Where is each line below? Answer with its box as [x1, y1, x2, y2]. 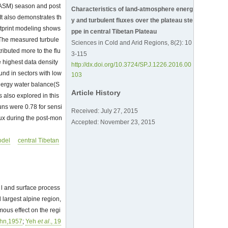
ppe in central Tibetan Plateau [71, 28, 157, 35]
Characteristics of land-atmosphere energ [71, 6, 193, 13]
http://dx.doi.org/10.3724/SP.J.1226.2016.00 [71, 61, 191, 68]
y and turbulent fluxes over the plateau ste [71, 17, 193, 24]
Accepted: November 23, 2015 [71, 119, 155, 126]
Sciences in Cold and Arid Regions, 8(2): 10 [71, 39, 192, 46]
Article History [71, 89, 121, 97]
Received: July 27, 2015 [71, 107, 138, 115]
